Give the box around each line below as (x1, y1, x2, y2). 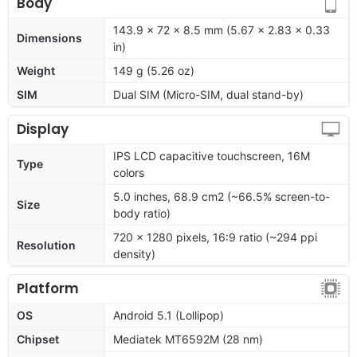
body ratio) (113, 206, 171, 220)
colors (113, 165, 144, 179)
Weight (17, 63, 55, 77)
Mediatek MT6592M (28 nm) (113, 331, 263, 346)
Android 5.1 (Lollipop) (113, 308, 224, 322)
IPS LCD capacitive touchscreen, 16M (113, 148, 310, 163)
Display (17, 119, 69, 139)
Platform (17, 278, 79, 298)
